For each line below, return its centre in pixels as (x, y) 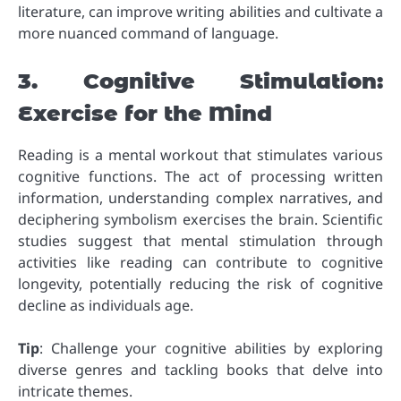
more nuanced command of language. (148, 33)
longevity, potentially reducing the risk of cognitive (200, 283)
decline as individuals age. (106, 305)
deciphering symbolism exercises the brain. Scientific (200, 219)
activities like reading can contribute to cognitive (200, 262)
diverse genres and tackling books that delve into (200, 369)
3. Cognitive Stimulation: (200, 81)
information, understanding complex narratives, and (200, 197)
